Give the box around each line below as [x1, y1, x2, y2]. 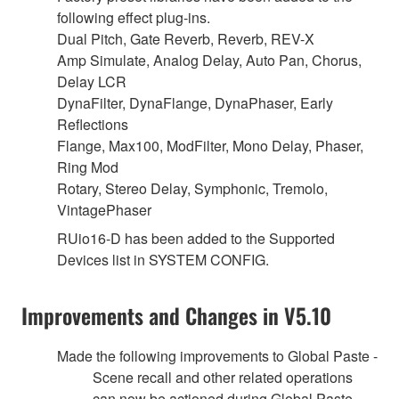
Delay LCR [57, 70, 126, 92]
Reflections [57, 113, 128, 134]
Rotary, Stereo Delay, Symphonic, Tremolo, [57, 177, 328, 199]
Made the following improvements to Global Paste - [57, 345, 378, 366]
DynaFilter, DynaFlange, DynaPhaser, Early [57, 92, 333, 113]
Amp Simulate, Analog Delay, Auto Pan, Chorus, [57, 49, 362, 70]
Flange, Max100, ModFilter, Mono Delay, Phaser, [57, 134, 363, 156]
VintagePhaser [57, 199, 151, 220]
